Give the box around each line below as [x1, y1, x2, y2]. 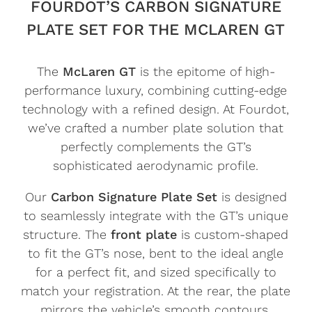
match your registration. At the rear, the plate [21, 283, 291, 298]
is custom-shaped [177, 226, 289, 242]
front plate [111, 226, 178, 242]
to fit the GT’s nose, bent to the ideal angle [28, 245, 284, 260]
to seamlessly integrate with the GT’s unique [23, 208, 288, 223]
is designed [217, 189, 287, 204]
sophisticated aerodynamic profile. [53, 157, 259, 173]
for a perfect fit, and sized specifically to [35, 264, 276, 279]
